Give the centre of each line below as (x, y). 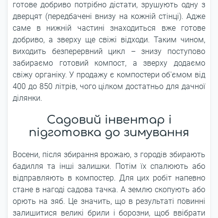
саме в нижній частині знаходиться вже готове (109, 28)
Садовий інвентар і (109, 120)
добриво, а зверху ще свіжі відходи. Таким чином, (109, 40)
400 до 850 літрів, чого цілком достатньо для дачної (109, 86)
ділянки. (27, 98)
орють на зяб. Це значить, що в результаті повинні (109, 201)
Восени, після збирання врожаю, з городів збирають (109, 154)
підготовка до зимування (109, 133)
